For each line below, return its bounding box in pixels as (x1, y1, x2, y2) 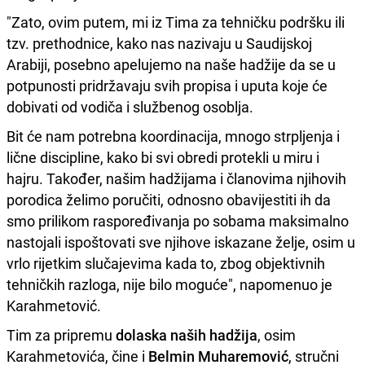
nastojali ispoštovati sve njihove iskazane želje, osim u (7, 231, 355, 252)
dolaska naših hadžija (112, 324, 257, 345)
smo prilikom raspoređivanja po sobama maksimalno (7, 210, 349, 231)
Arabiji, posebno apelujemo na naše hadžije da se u (7, 54, 336, 74)
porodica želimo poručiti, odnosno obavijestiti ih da (7, 189, 331, 209)
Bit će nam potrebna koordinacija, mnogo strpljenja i (7, 125, 340, 146)
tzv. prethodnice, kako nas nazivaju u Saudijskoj (7, 33, 312, 53)
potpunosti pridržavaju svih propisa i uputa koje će (7, 75, 328, 95)
